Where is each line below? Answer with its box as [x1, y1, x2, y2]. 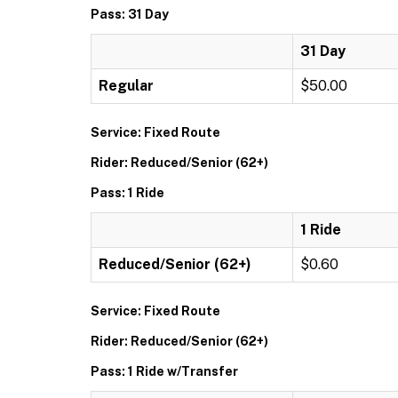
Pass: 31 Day [91, 7, 169, 21]
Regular [99, 77, 154, 94]
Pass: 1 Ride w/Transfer [91, 364, 238, 378]
